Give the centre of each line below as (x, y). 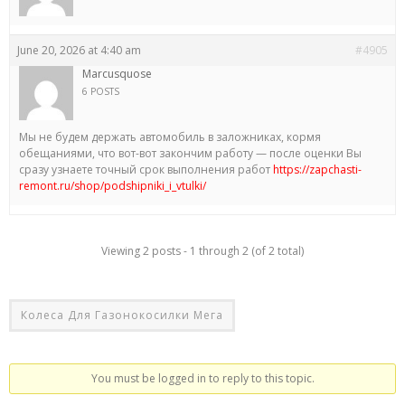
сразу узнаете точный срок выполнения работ (146, 170)
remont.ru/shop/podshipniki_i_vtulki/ (113, 186)
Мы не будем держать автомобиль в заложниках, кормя (170, 137)
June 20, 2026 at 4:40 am (79, 50)
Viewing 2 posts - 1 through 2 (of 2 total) (202, 251)
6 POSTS (101, 91)
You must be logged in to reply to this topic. (202, 378)
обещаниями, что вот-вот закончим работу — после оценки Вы (190, 153)
